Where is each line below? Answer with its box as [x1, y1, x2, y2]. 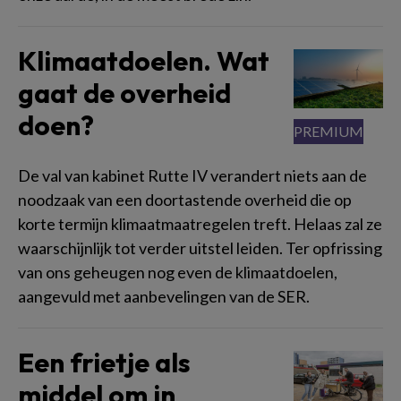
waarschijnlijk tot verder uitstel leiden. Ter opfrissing [18, 237, 382, 258]
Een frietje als [18, 345, 191, 380]
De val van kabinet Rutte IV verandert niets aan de [18, 165, 367, 185]
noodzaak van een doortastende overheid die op [18, 189, 352, 209]
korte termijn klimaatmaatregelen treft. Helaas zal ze [18, 213, 382, 234]
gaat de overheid [18, 75, 231, 110]
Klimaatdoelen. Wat [18, 43, 269, 78]
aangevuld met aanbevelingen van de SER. [18, 286, 310, 306]
